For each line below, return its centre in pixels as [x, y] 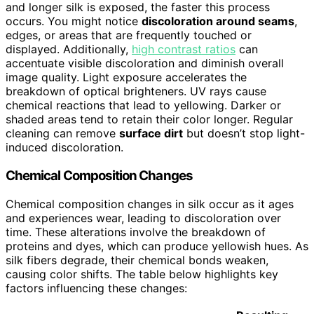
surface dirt [151, 134]
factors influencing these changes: [96, 288]
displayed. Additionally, [69, 49]
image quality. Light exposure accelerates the [126, 77]
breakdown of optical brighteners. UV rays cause [136, 91]
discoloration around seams [218, 21]
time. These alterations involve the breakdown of [136, 232]
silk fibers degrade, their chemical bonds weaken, [137, 260]
